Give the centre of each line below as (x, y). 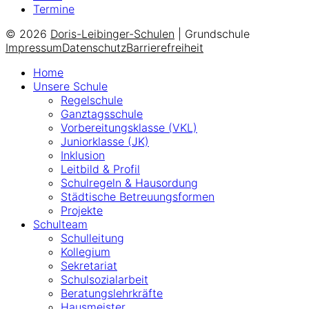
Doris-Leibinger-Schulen (112, 34)
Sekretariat (89, 266)
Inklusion (83, 156)
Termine (54, 9)
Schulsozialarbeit (104, 280)
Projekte (82, 211)
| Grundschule (212, 34)
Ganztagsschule (102, 114)
